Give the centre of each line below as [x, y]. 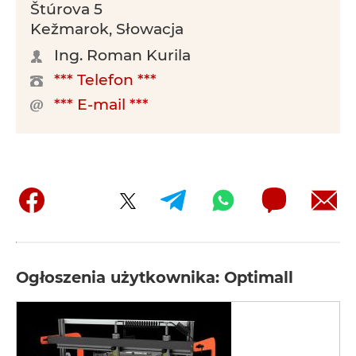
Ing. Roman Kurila [122, 55]
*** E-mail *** [101, 104]
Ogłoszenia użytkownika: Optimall [155, 277]
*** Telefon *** [105, 80]
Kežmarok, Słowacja [107, 29]
